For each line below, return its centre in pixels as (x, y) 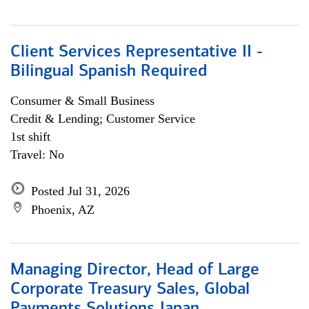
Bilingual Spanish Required (109, 72)
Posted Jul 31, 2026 (80, 191)
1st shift (30, 137)
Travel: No (37, 154)
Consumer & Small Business (82, 101)
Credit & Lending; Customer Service (103, 119)
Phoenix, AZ (63, 210)
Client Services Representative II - (137, 52)
